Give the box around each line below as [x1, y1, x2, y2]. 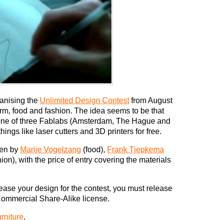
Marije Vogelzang [20, 145, 81, 154]
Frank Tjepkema [107, 145, 164, 154]
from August [129, 96, 172, 105]
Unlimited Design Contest [40, 96, 129, 105]
